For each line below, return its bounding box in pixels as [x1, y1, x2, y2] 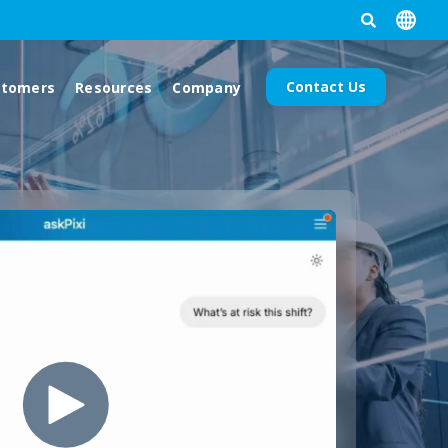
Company [172, 77, 241, 97]
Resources [75, 77, 153, 97]
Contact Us [286, 77, 366, 96]
